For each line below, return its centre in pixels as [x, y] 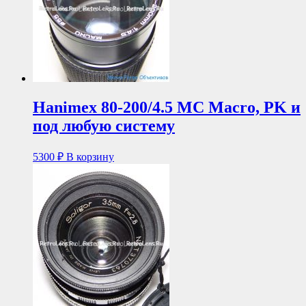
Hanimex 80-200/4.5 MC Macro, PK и [167, 107]
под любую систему [104, 125]
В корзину [90, 156]
